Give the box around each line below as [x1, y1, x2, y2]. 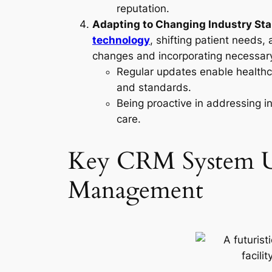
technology [92, 34, 150, 47]
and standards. [117, 81, 191, 94]
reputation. [117, 2, 169, 15]
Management [68, 174, 203, 208]
